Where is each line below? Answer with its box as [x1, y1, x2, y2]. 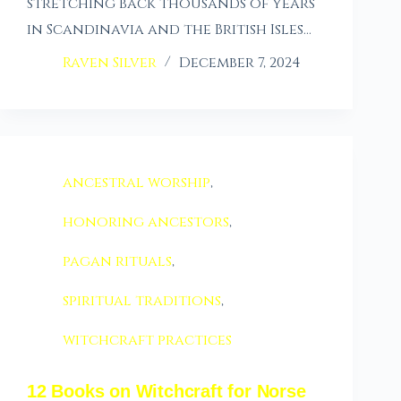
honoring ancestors [63, 212, 229, 233]
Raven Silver [63, 53, 157, 73]
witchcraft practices [63, 330, 232, 351]
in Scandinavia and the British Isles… [27, 20, 311, 40]
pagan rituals [63, 252, 172, 272]
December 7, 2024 [179, 53, 301, 73]
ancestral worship [63, 173, 210, 193]
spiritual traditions [63, 291, 221, 311]
